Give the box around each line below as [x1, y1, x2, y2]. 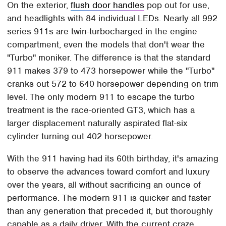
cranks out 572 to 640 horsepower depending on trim [7, 78, 219, 90]
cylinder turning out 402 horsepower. [7, 131, 156, 142]
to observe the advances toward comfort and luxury [7, 166, 210, 178]
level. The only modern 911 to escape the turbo [7, 91, 195, 103]
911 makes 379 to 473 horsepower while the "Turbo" [7, 65, 215, 77]
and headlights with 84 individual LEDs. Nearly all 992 [7, 13, 218, 24]
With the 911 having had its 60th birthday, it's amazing [7, 153, 219, 164]
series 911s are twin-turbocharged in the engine [7, 26, 198, 37]
